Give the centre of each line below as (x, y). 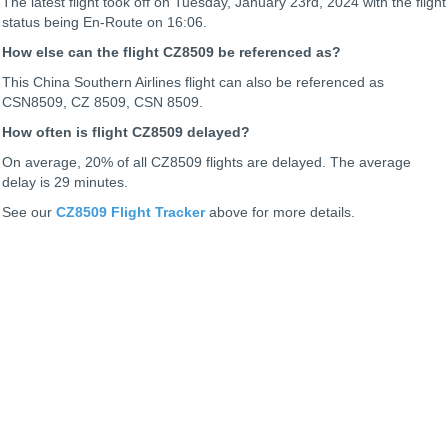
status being (42, 22)
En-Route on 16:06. (145, 22)
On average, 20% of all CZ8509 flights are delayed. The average (206, 162)
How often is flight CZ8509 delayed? (126, 132)
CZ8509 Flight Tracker (130, 212)
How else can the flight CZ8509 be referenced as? (171, 52)
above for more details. (280, 212)
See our (29, 212)
